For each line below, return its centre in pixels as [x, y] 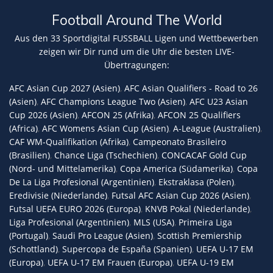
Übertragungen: [136, 65]
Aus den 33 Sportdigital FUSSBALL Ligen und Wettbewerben [136, 38]
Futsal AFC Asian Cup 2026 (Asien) [180, 195]
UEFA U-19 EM [205, 262]
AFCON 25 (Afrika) [118, 115]
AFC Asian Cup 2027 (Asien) [65, 88]
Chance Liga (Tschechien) [106, 155]
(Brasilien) [30, 155]
